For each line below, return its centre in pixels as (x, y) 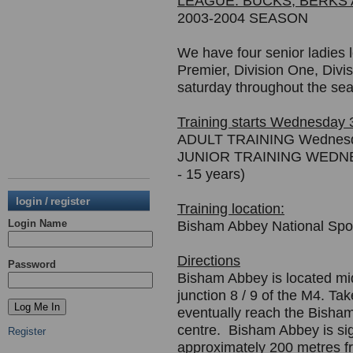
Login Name (37, 223)
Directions (209, 261)
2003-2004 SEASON (243, 18)
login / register (53, 201)
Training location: (231, 209)
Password (32, 264)
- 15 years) (211, 174)
